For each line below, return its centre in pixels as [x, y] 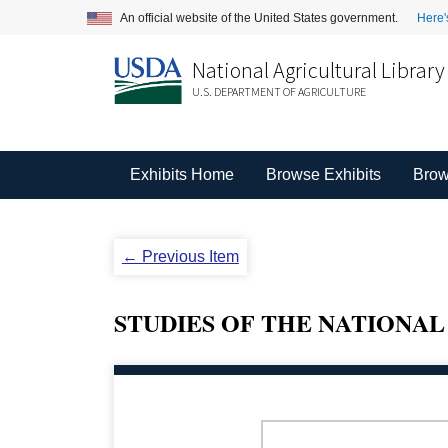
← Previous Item [180, 256]
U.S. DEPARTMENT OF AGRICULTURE [278, 91]
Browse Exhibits [323, 174]
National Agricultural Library [318, 70]
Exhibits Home [181, 174]
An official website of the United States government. [260, 17]
